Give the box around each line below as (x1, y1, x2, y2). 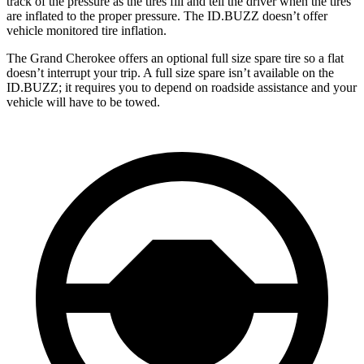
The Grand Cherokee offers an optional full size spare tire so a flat (6, 50, 344, 65)
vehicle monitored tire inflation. (6, 23, 167, 37)
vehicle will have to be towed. (6, 94, 160, 109)
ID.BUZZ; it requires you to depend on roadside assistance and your (6, 80, 357, 94)
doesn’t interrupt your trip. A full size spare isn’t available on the (6, 65, 334, 80)
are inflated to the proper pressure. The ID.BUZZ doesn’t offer (6, 8, 327, 23)
